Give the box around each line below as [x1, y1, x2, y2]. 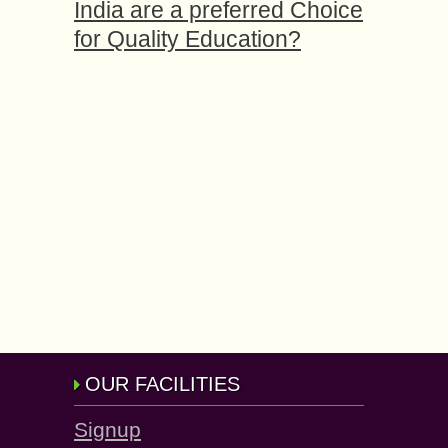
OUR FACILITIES [85, 373, 240, 395]
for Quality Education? [74, 26, 301, 52]
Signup [74, 418, 141, 441]
